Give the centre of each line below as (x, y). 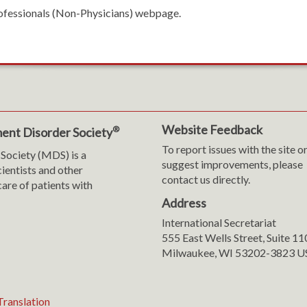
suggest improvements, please (232, 164)
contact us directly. (206, 179)
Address (184, 203)
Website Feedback (212, 130)
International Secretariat (219, 222)
